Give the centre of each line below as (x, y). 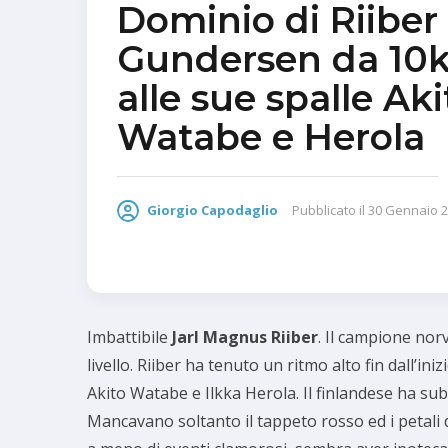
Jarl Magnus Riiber (245, 337)
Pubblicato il (328, 209)
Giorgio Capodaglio (212, 209)
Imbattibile (129, 337)
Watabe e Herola (271, 136)
